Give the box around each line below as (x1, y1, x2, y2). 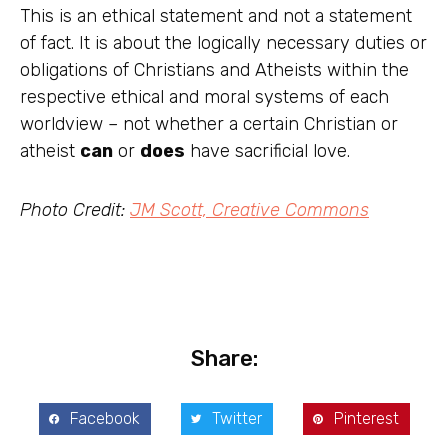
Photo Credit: (20, 198, 130, 221)
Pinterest (334, 409, 399, 429)
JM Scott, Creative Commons (130, 198, 369, 221)
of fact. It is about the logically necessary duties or (20, 32, 427, 55)
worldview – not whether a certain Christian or (20, 113, 398, 136)
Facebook (70, 409, 140, 429)
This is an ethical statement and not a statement (20, 5, 412, 28)
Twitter (212, 409, 262, 429)
